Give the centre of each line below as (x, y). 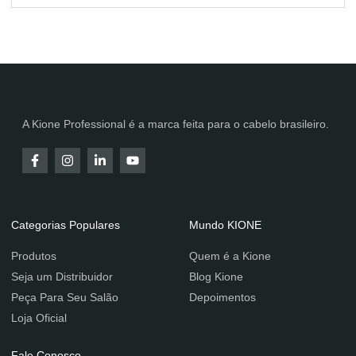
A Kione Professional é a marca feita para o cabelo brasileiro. (176, 124)
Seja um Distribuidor (62, 277)
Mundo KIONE (225, 225)
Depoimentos (222, 298)
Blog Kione (216, 277)
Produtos (34, 256)
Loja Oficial (39, 318)
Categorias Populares (66, 225)
